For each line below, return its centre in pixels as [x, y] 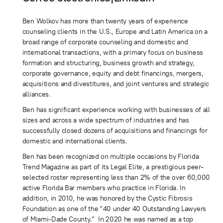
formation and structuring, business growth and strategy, [108, 63]
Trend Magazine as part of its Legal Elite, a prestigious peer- [113, 167]
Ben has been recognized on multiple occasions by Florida [111, 156]
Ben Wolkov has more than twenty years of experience [105, 21]
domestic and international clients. [75, 141]
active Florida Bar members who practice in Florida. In [104, 188]
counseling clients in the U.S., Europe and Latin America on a [115, 31]
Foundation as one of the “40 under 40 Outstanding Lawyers [114, 209]
